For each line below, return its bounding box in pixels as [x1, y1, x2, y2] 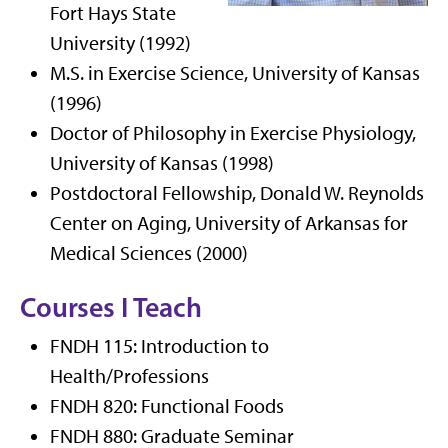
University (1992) [50, 31, 191, 55]
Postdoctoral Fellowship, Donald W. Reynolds [50, 181, 424, 205]
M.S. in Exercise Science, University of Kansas [50, 61, 420, 85]
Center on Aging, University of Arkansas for [50, 211, 408, 235]
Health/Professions [50, 364, 209, 388]
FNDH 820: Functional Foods [50, 394, 284, 418]
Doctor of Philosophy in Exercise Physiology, [50, 121, 416, 145]
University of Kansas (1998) [50, 151, 274, 175]
